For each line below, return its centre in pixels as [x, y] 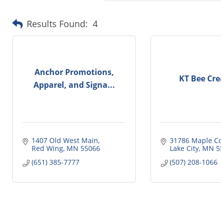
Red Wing [47, 148]
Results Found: [57, 24]
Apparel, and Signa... [74, 85]
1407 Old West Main [65, 140]
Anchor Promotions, [74, 72]
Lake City [184, 148]
